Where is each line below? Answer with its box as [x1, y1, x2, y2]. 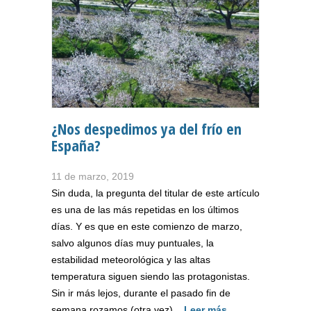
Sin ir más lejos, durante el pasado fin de [51, 287, 230, 299]
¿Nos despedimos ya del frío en [51, 118, 242, 140]
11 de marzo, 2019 [51, 171, 134, 183]
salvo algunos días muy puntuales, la [51, 237, 214, 249]
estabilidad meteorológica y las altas [51, 254, 210, 266]
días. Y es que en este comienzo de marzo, [51, 221, 242, 233]
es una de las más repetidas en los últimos [51, 204, 239, 216]
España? [51, 135, 101, 156]
